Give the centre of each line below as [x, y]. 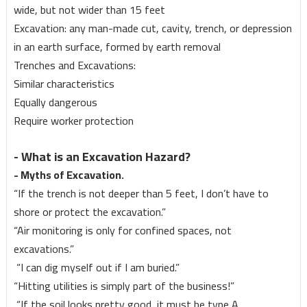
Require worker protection [73, 121]
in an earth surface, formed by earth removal [117, 47]
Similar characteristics [64, 84]
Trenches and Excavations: [74, 65]
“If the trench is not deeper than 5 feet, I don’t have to [141, 194]
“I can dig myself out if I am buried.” [96, 268]
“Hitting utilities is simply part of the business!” [124, 286]
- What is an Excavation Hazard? [102, 157]
